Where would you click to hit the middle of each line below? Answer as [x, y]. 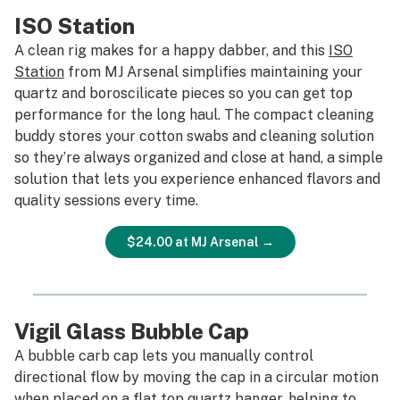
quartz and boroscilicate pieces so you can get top [183, 93]
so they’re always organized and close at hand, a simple [199, 158]
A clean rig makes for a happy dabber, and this [171, 50]
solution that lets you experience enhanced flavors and [197, 179]
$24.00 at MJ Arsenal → [200, 242]
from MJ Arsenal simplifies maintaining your [213, 72]
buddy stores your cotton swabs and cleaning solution [194, 136]
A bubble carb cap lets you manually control [164, 356]
